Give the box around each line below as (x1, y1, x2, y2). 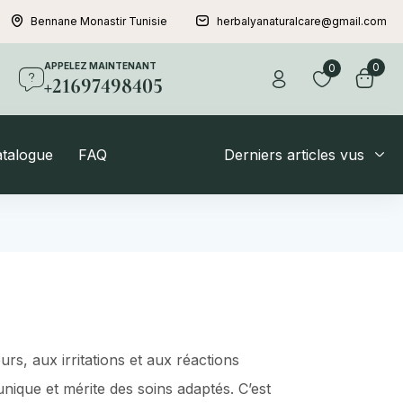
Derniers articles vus (224, 146, 365, 164)
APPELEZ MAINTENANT (44, 60, 157, 71)
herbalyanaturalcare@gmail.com (216, 14, 387, 28)
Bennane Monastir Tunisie (31, 14, 168, 28)
